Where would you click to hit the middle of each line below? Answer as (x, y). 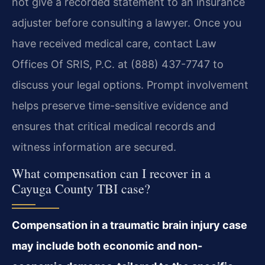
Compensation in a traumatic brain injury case (130, 225)
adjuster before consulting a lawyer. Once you (127, 22)
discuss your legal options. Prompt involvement (130, 85)
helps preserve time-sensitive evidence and (120, 105)
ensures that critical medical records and (114, 126)
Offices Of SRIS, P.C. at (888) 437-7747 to (118, 64)
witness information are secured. (94, 147)
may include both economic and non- (107, 245)
